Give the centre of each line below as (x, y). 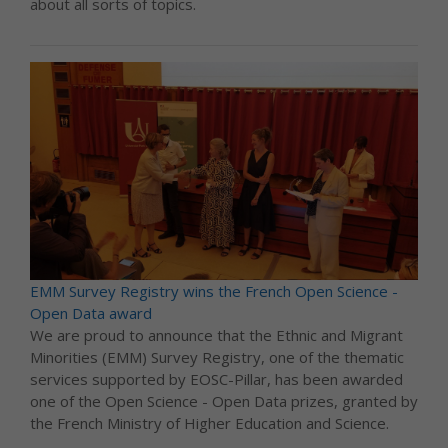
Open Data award (91, 313)
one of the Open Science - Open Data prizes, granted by (224, 401)
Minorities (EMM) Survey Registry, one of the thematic (217, 357)
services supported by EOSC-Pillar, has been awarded (216, 379)
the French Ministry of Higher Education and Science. (209, 423)
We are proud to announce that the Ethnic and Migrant (216, 335)
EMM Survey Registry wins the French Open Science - (214, 291)
